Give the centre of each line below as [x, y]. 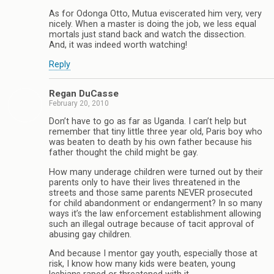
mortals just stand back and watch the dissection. [147, 35]
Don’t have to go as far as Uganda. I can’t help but [148, 122]
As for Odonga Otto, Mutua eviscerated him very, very [155, 14]
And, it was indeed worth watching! [118, 45]
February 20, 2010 [79, 104]
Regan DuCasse [84, 94]
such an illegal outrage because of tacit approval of [152, 224]
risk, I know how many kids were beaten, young [142, 264]
